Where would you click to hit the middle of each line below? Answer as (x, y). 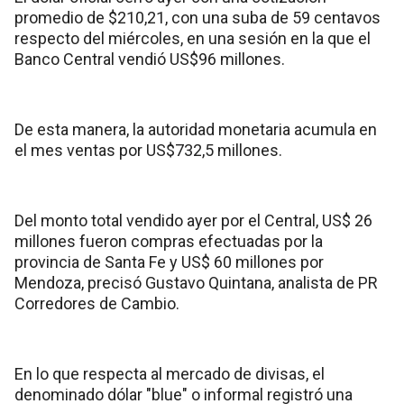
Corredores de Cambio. (97, 303)
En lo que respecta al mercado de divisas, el (170, 373)
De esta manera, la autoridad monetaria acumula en (196, 129)
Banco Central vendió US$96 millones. (150, 59)
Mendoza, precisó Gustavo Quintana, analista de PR (196, 282)
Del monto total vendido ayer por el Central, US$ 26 (193, 220)
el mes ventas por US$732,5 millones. (148, 150)
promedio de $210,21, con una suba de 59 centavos (197, 17)
